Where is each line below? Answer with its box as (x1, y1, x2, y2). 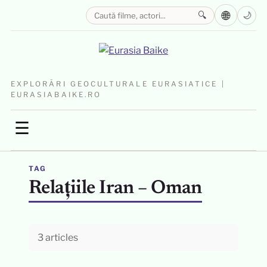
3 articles (37, 232, 78, 243)
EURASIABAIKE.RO (10, 91, 102, 99)
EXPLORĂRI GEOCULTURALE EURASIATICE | (10, 80, 225, 88)
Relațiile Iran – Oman (28, 179, 202, 198)
